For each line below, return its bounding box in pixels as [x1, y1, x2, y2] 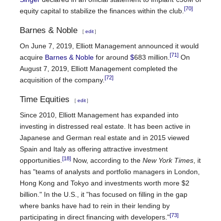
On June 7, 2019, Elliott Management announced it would [20, 42, 199, 50]
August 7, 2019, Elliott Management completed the [20, 65, 178, 73]
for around [94, 53, 130, 62]
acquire [20, 53, 45, 62]
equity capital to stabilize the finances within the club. [20, 6, 184, 15]
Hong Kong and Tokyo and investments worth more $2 [20, 179, 189, 187]
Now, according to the [71, 156, 143, 165]
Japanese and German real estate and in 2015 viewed [20, 134, 189, 142]
